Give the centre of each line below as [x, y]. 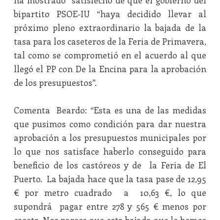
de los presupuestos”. [55, 82]
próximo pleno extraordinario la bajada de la [110, 27]
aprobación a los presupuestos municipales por [110, 137]
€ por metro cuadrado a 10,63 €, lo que [110, 192]
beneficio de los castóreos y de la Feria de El [110, 165]
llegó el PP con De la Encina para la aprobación [110, 69]
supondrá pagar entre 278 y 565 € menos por [110, 206]
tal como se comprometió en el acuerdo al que [110, 55]
